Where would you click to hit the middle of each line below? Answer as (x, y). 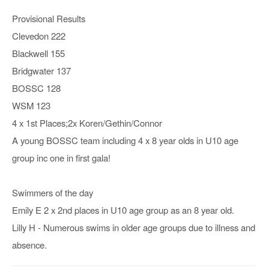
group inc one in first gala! (61, 157)
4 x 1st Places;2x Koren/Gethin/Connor (87, 122)
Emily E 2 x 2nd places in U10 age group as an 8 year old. (123, 210)
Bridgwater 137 (41, 70)
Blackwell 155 (38, 53)
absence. (29, 244)
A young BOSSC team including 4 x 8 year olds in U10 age (125, 140)
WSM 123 (31, 105)
